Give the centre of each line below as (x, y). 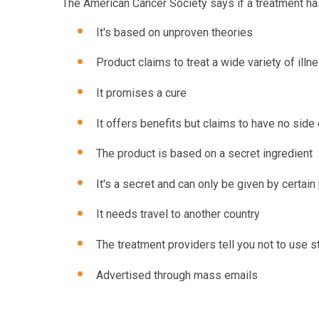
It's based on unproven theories (174, 32)
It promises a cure (141, 93)
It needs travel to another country (178, 214)
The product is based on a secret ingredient (204, 154)
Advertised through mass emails (177, 275)
